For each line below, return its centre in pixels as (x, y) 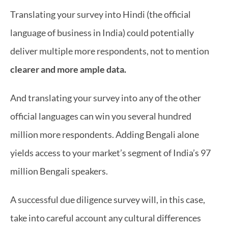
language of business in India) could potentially (102, 33)
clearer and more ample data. (68, 69)
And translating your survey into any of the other (106, 98)
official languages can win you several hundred (101, 116)
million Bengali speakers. (59, 171)
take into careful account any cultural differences (106, 218)
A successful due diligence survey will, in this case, (108, 199)
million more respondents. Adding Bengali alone (105, 134)
